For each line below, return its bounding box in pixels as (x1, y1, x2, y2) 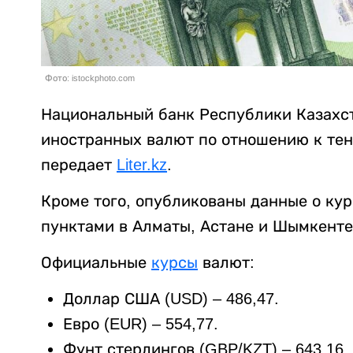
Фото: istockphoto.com (45, 73, 135, 84)
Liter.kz (117, 156, 167, 174)
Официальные (41, 254, 151, 272)
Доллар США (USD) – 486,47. (63, 290, 279, 308)
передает (41, 156, 117, 174)
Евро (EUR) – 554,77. (63, 315, 218, 333)
